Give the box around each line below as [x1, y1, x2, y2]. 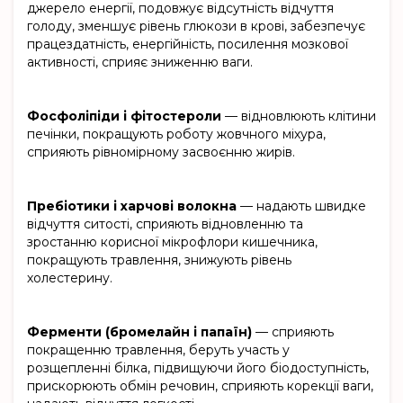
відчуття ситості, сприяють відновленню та [27, 216, 303, 233]
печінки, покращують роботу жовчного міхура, [27, 126, 326, 143]
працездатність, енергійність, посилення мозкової [27, 36, 348, 53]
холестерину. [27, 270, 112, 287]
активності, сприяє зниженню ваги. [27, 54, 253, 71]
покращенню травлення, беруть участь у [27, 342, 290, 359]
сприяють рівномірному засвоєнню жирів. [27, 144, 295, 161]
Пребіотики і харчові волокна [27, 198, 237, 215]
